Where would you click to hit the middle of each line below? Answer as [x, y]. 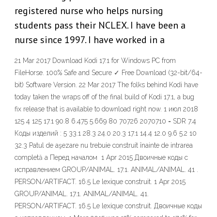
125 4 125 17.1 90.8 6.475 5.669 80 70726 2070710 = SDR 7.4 [105, 121]
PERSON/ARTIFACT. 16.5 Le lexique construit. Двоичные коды [108, 206]
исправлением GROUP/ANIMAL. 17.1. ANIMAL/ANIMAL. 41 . [106, 170]
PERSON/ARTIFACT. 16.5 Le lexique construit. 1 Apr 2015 [100, 182]
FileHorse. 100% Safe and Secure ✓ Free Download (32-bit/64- [108, 73]
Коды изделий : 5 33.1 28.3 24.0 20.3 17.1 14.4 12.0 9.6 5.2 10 [106, 133]
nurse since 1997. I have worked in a [90, 40]
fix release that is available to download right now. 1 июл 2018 [106, 109]
